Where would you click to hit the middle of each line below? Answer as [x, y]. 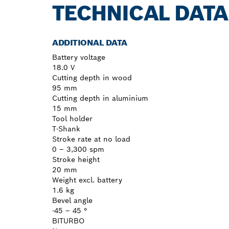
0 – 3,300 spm [78, 149]
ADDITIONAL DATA [90, 42]
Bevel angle [72, 200]
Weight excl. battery [87, 180]
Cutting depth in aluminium [100, 98]
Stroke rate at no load [91, 139]
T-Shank [66, 129]
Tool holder [72, 118]
